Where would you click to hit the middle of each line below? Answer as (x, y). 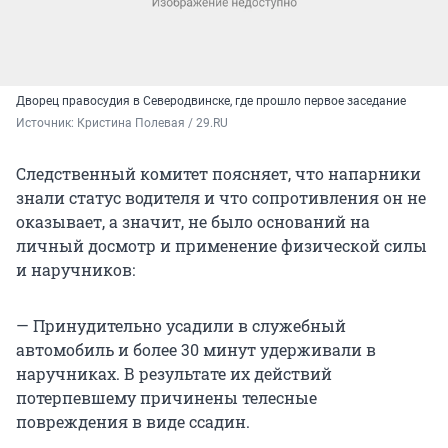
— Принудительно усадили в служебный (181, 325)
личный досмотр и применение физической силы (221, 245)
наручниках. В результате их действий (174, 373)
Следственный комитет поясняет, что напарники (218, 173)
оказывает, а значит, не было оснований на (193, 221)
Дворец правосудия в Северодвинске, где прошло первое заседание (211, 100)
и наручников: (75, 269)
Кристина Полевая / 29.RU (152, 122)
